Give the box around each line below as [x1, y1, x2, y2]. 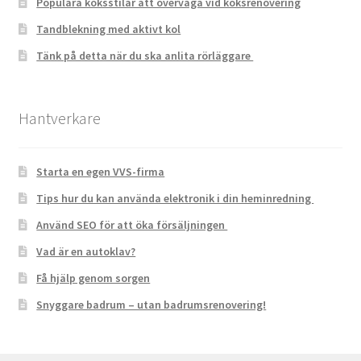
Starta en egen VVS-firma [36, 164, 165, 179]
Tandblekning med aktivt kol [36, 22, 181, 37]
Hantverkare [18, 107, 101, 128]
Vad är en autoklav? [36, 243, 136, 259]
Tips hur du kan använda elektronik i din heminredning [36, 190, 314, 205]
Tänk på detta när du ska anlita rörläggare [36, 48, 254, 64]
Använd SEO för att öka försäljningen [36, 217, 228, 232]
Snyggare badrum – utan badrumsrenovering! [36, 297, 267, 312]
